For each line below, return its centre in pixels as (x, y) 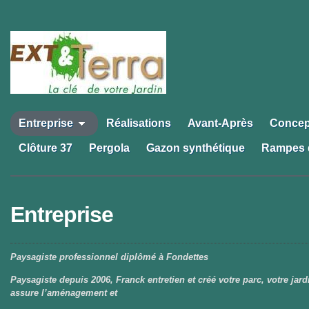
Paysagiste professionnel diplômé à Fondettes (109, 257)
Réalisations (139, 123)
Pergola (109, 148)
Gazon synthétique (196, 148)
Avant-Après (220, 123)
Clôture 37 (46, 148)
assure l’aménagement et (64, 293)
